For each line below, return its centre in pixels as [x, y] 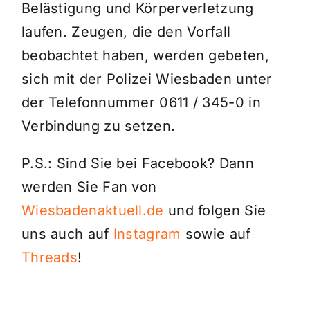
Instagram [147, 234]
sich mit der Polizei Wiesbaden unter [147, 79]
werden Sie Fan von [89, 187]
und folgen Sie [215, 211]
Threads [49, 258]
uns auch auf [67, 234]
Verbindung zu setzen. [98, 126]
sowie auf [216, 234]
